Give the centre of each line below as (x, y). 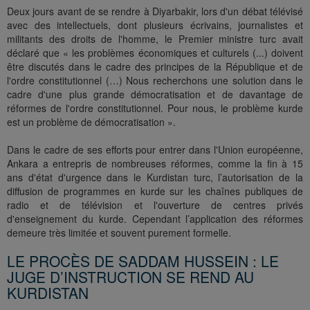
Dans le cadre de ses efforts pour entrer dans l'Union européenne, (155, 150)
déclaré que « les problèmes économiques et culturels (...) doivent (155, 53)
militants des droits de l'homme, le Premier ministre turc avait (155, 39)
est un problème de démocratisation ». (91, 122)
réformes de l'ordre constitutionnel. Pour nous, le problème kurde (155, 108)
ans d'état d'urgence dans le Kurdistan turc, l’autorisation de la (155, 177)
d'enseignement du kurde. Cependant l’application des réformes (155, 219)
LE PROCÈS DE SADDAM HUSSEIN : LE (143, 261)
